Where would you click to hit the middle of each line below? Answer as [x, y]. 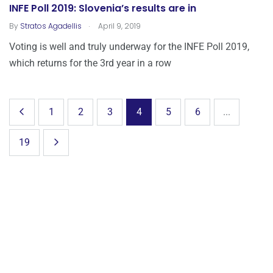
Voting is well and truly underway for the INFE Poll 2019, [129, 47]
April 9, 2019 [119, 26]
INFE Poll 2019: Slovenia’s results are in [103, 8]
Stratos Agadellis [51, 26]
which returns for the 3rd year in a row [90, 63]
